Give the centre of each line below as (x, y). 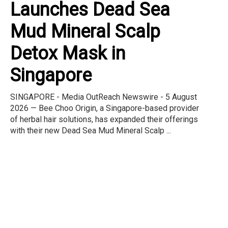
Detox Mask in (68, 53)
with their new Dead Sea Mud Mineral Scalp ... (91, 130)
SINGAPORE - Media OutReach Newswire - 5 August (104, 97)
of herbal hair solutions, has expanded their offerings (104, 119)
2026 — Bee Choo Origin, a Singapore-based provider (105, 108)
